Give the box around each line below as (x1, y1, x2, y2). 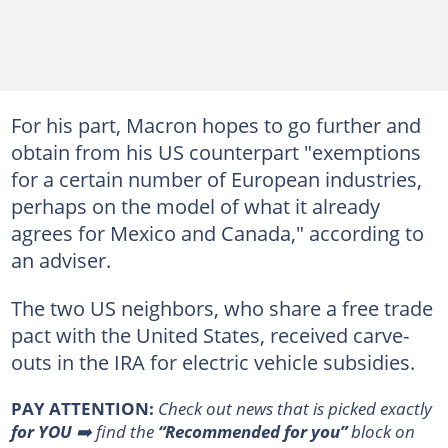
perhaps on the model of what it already (10, 192, 380, 220)
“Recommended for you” (157, 419, 351, 443)
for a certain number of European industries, (10, 165, 422, 193)
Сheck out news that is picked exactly (157, 396, 432, 420)
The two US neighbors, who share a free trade (10, 294, 433, 322)
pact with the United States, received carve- (10, 321, 409, 349)
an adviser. (10, 246, 111, 274)
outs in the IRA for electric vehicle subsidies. (10, 348, 415, 376)
